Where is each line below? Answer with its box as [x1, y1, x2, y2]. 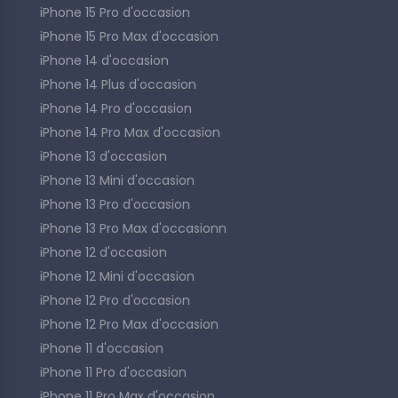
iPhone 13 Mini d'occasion [40, 171, 195, 189]
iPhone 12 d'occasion [40, 243, 167, 261]
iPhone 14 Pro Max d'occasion [40, 123, 220, 141]
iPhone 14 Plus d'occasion [40, 76, 196, 93]
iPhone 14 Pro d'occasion [40, 99, 192, 117]
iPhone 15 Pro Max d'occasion [40, 28, 219, 45]
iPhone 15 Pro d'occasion [40, 4, 190, 21]
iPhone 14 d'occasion [40, 52, 169, 69]
